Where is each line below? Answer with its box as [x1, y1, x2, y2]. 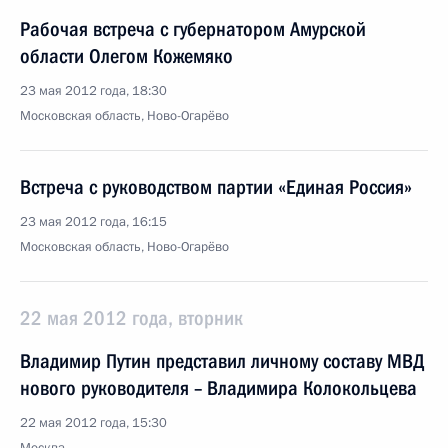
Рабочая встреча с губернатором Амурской [20, 17, 366, 41]
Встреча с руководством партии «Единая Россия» [20, 175, 412, 199]
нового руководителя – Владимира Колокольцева [20, 376, 417, 400]
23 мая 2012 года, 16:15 [20, 213, 167, 231]
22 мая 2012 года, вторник [20, 306, 243, 330]
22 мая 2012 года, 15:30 [20, 414, 167, 432]
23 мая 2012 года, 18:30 [20, 82, 167, 100]
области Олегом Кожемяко [20, 44, 233, 68]
